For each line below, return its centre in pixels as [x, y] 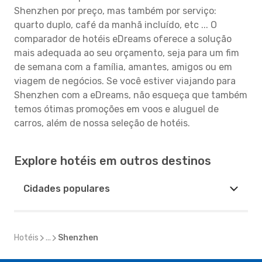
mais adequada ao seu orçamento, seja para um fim [127, 53]
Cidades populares [67, 189]
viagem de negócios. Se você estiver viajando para [125, 81]
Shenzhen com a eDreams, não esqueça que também [131, 95]
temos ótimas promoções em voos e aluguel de [116, 109]
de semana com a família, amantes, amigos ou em [123, 67]
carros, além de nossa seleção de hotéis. [102, 123]
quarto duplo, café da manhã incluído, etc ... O [116, 25]
